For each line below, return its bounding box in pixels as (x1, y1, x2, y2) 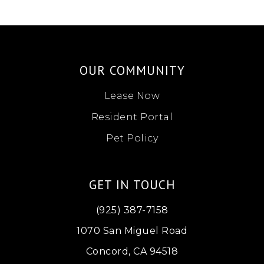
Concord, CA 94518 (85, 246, 179, 258)
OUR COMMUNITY (79, 62, 185, 79)
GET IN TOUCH (88, 177, 176, 193)
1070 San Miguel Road (77, 225, 187, 237)
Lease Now (104, 90, 160, 102)
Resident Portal (91, 111, 173, 123)
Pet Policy (106, 133, 158, 144)
